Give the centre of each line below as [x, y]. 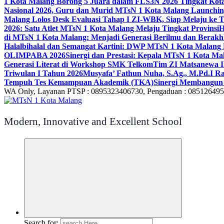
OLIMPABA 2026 [35, 55]
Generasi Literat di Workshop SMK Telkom [78, 64]
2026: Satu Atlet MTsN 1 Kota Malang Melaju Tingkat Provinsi [111, 28]
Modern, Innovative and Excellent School [93, 121]
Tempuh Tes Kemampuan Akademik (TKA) [79, 82]
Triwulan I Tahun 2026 [43, 73]
